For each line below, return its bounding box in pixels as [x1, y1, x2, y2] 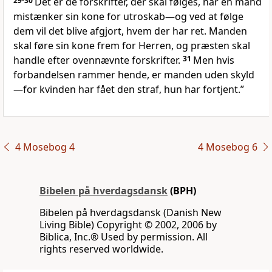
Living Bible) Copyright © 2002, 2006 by [39, 218, 217, 232]
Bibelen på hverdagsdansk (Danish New [39, 206, 222, 220]
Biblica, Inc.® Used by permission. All [39, 230, 208, 244]
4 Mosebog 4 [15, 140, 75, 154]
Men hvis [193, 53, 234, 67]
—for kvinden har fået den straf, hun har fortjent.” [13, 83, 244, 97]
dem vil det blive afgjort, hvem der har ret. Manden [13, 24, 247, 38]
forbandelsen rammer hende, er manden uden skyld [13, 68, 254, 82]
